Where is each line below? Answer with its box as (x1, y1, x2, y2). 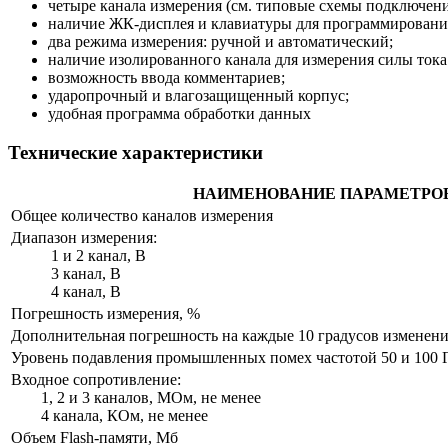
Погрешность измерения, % (11, 305, 200, 323)
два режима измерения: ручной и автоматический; (48, 32, 393, 50)
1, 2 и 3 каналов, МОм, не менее (41, 389, 261, 407)
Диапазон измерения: (11, 229, 157, 247)
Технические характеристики (8, 141, 263, 163)
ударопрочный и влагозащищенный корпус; (48, 86, 349, 104)
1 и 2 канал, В (51, 247, 146, 265)
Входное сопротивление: (11, 371, 181, 389)
